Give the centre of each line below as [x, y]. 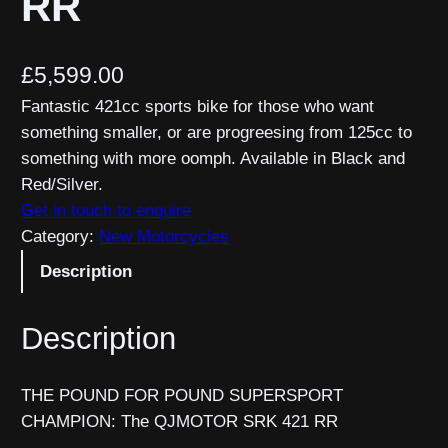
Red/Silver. [62, 185]
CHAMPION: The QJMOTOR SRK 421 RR [180, 422]
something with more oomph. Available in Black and [213, 159]
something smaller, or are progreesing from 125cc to [217, 133]
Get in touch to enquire [106, 211]
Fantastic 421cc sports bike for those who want [198, 107]
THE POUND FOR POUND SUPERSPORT [182, 396]
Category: [60, 237]
